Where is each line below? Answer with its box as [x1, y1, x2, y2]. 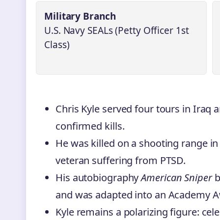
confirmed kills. [55, 119, 125, 133]
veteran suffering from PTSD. [55, 153, 186, 167]
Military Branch [44, 9, 116, 23]
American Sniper [141, 170, 212, 184]
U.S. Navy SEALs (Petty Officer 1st [44, 24, 189, 37]
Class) [44, 38, 70, 51]
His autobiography [55, 170, 141, 184]
